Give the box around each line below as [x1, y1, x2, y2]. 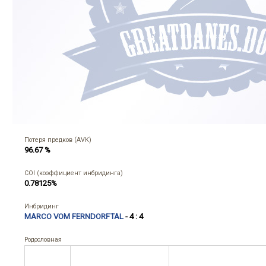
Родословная [24, 236, 62, 243]
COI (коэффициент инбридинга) [24, 169, 123, 177]
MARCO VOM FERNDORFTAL [24, 212, 123, 221]
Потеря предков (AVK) [24, 136, 91, 144]
